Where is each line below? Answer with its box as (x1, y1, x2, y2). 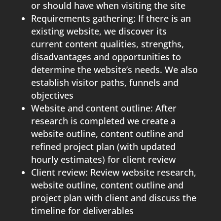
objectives (31, 89, 74, 101)
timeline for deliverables (31, 204, 134, 217)
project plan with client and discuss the (31, 191, 196, 204)
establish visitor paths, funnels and (31, 76, 179, 88)
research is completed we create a (31, 114, 176, 127)
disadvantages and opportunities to (31, 50, 181, 63)
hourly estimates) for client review (31, 153, 176, 165)
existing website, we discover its (31, 25, 167, 37)
